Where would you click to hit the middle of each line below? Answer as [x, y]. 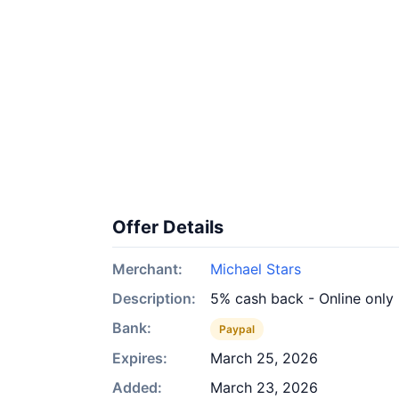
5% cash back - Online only [302, 298]
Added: [137, 387]
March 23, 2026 [264, 387]
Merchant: [147, 269]
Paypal [237, 329]
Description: [154, 298]
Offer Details [168, 227]
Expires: [140, 358]
